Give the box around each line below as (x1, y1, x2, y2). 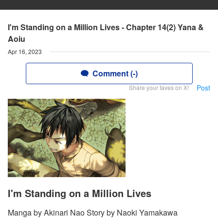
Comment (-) (92, 68, 138, 79)
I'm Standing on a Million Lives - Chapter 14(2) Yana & (8, 21, 204, 33)
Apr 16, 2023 (8, 47, 42, 55)
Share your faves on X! (129, 83, 189, 91)
